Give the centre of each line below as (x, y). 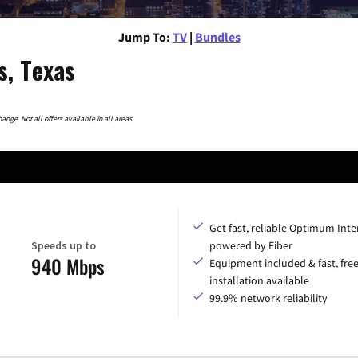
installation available (259, 281)
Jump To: (144, 36)
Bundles (217, 36)
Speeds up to (63, 245)
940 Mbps (68, 266)
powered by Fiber (251, 246)
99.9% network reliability (268, 298)
